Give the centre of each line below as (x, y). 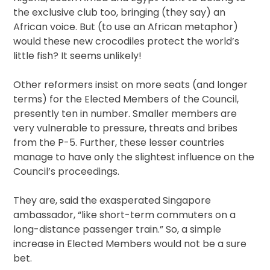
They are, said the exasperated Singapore (112, 201)
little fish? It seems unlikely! (78, 56)
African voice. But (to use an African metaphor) (126, 27)
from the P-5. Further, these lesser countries (119, 143)
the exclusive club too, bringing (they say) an (120, 13)
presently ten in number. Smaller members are (125, 114)
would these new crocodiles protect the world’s (127, 42)
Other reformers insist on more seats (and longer (131, 85)
